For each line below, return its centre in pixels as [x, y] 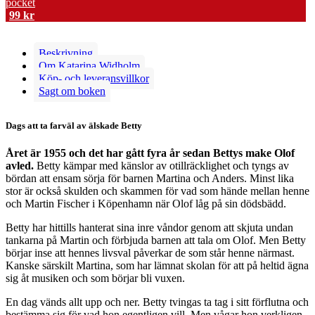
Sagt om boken [72, 91]
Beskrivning [66, 53]
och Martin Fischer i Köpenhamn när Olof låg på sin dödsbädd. [146, 203]
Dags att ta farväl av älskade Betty [74, 125]
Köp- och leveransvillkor [94, 78]
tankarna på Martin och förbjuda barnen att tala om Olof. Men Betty [156, 240]
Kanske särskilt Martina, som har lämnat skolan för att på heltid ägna [157, 265]
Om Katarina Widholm [89, 65]
